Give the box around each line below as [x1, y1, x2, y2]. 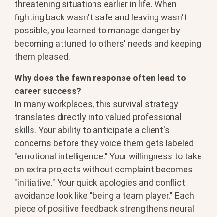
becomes [156, 164, 193, 174]
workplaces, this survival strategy [47, 98, 178, 109]
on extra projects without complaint [15, 164, 156, 174]
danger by [142, 25, 180, 35]
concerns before [15, 138, 81, 148]
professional [133, 111, 182, 122]
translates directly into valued [15, 111, 133, 122]
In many [15, 98, 47, 109]
